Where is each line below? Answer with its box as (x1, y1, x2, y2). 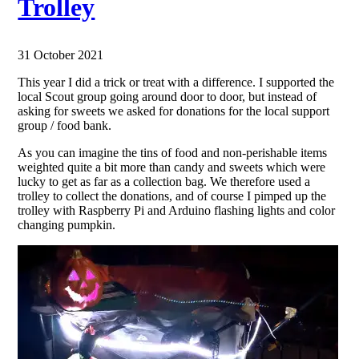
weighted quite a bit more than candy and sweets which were (18, 160, 326, 174)
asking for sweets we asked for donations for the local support (18, 104, 330, 118)
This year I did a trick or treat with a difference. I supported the (18, 75, 335, 89)
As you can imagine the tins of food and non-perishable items (18, 146, 328, 159)
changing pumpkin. (18, 218, 116, 232)
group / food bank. (18, 119, 112, 132)
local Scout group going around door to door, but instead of (18, 90, 317, 103)
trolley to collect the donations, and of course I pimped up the (18, 189, 327, 203)
